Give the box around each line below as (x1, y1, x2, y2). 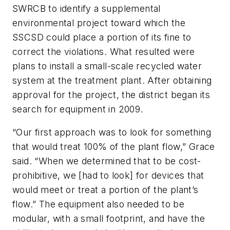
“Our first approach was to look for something (12, 127, 211, 138)
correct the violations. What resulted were (12, 46, 195, 57)
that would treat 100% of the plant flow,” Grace (12, 141, 215, 152)
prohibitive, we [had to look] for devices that (12, 170, 204, 181)
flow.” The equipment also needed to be (12, 199, 185, 210)
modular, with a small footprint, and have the (12, 213, 205, 224)
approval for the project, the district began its (12, 89, 210, 100)
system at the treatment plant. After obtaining (12, 74, 212, 86)
